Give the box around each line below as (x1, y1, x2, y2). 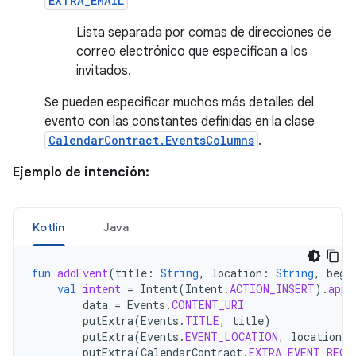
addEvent (57, 265, 108, 281)
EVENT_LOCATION (185, 329, 278, 344)
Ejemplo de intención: (13, 164, 149, 180)
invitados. (76, 63, 131, 79)
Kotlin (33, 220, 65, 234)
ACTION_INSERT (230, 281, 315, 296)
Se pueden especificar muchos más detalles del (44, 95, 314, 110)
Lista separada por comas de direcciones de (76, 25, 331, 41)
